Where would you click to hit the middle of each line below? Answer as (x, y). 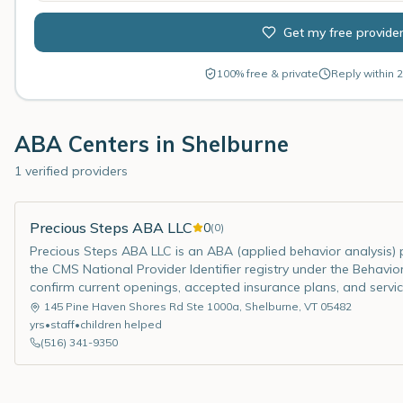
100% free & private (267, 73)
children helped (121, 324)
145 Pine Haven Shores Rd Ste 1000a (142, 306)
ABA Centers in (98, 144)
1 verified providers (71, 171)
